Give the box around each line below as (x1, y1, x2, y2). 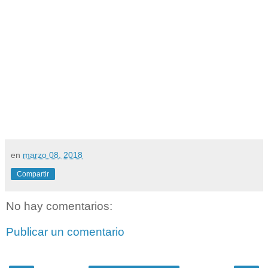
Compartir (17, 169, 49, 178)
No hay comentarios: (6, 199, 112, 212)
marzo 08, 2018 (23, 150, 83, 160)
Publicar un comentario (6, 226, 124, 239)
